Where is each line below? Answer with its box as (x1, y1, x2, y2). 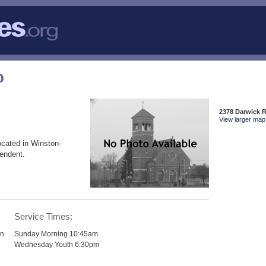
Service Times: (14, 211, 73, 221)
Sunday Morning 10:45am (14, 229, 99, 237)
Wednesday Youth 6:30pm (14, 240, 100, 248)
